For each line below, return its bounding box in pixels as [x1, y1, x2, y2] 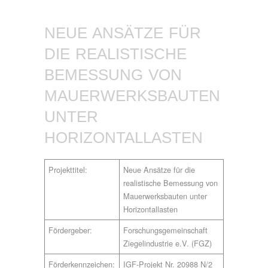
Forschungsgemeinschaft [123, 224, 208, 236]
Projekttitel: [48, 163, 88, 175]
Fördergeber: [48, 224, 93, 236]
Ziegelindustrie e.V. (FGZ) [123, 237, 212, 249]
